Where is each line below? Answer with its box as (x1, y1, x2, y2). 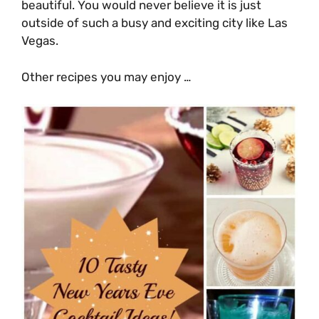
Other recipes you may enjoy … (21, 69, 191, 84)
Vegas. (21, 33, 58, 48)
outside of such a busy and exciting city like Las (21, 16, 288, 31)
